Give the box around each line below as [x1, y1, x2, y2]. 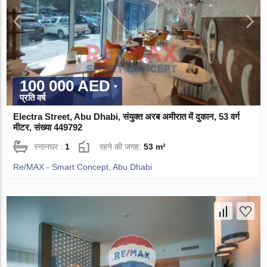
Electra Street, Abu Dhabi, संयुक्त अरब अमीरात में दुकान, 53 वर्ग [13, 111, 240, 122]
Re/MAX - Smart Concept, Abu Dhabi [13, 162, 153, 172]
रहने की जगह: [100, 142, 144, 152]
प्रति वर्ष [20, 92, 46, 103]
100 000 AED [20, 77, 111, 95]
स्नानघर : [34, 142, 66, 152]
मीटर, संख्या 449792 [13, 122, 83, 133]
